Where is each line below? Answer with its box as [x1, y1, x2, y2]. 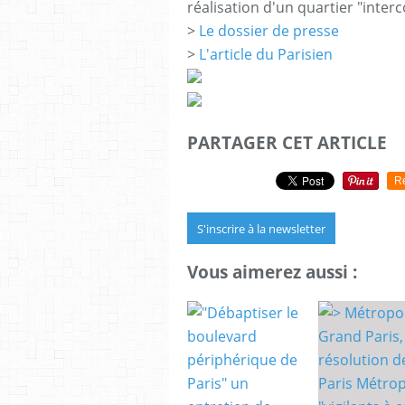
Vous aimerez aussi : [187, 260, 357, 284]
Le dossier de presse [199, 21, 339, 41]
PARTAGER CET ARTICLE [187, 131, 387, 154]
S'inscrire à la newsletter [197, 220, 325, 237]
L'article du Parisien [199, 44, 333, 64]
